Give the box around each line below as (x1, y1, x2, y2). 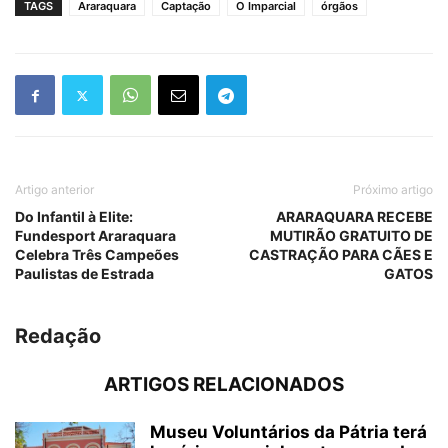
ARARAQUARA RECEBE (276, 208, 433, 226)
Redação (15, 324, 101, 349)
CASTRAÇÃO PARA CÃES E (249, 246, 433, 264)
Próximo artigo (353, 182, 433, 198)
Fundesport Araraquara (15, 227, 176, 245)
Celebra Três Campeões (15, 246, 179, 264)
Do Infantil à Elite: (15, 208, 133, 226)
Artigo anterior (15, 182, 94, 198)
